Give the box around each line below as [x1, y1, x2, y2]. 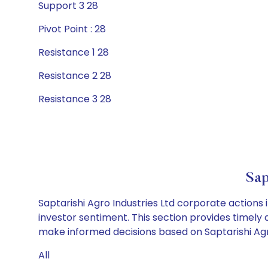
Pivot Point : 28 [38, 22, 106, 36]
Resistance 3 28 [38, 92, 111, 106]
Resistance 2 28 [38, 69, 111, 83]
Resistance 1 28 [38, 45, 109, 59]
